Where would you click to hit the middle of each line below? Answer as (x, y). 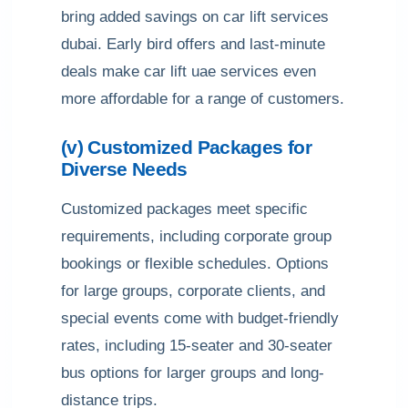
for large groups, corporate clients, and (193, 291)
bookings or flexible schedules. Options (195, 264)
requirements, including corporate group (196, 236)
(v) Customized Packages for (186, 147)
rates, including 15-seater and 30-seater (197, 346)
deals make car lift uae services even (189, 71)
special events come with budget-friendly (200, 318)
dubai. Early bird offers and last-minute (193, 44)
